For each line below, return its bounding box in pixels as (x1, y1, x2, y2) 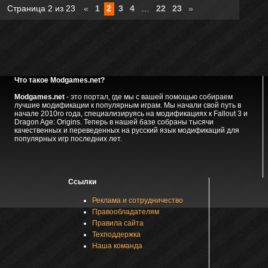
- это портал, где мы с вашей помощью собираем (64, 93, 233, 101)
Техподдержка (92, 230, 141, 239)
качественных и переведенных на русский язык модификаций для (14, 126, 239, 135)
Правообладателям (92, 208, 159, 216)
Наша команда (92, 242, 142, 250)
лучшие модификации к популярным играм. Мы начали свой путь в (14, 101, 241, 109)
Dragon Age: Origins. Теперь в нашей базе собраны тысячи (14, 118, 214, 126)
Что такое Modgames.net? (14, 76, 105, 84)
